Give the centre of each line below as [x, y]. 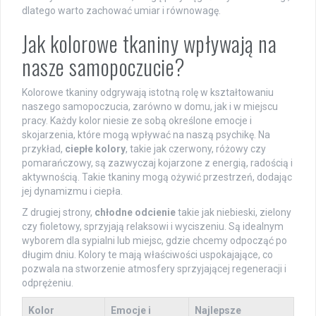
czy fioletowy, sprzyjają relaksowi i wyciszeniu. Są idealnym [153, 227]
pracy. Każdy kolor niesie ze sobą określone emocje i [137, 121]
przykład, [43, 149]
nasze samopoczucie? [104, 67]
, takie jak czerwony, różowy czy [196, 149]
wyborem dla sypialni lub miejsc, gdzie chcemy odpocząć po [154, 241]
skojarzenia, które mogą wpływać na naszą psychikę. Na [146, 135]
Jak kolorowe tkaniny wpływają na [149, 44]
